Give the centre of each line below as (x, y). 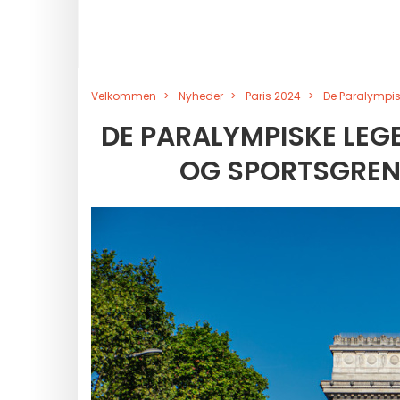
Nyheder (201, 96)
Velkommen (124, 96)
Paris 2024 (273, 96)
